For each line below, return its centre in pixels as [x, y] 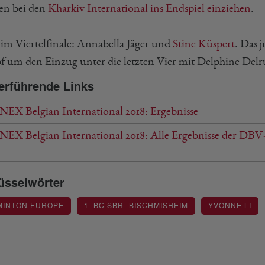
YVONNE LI [230, 206]
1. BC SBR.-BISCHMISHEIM [136, 206]
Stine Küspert [204, 43]
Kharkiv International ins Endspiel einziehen [149, 8]
